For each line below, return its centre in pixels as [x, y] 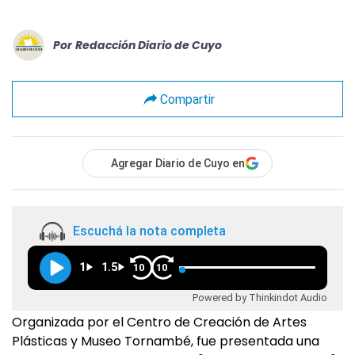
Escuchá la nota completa [149, 231]
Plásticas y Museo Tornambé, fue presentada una [166, 341]
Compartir [187, 99]
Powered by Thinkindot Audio [260, 297]
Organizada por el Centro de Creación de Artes [159, 322]
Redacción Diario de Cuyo [149, 45]
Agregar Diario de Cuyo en [178, 163]
